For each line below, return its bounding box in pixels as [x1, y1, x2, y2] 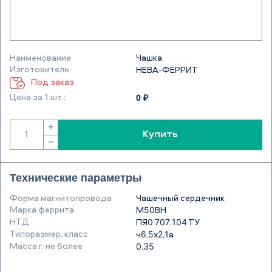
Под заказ [31, 78, 74, 87]
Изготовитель [10, 65, 69, 74]
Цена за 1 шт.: [10, 93, 66, 102]
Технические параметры [10, 171, 141, 184]
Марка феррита [10, 205, 74, 214]
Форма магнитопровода [10, 194, 112, 203]
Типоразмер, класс [10, 229, 88, 239]
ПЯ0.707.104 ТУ [136, 218, 199, 227]
